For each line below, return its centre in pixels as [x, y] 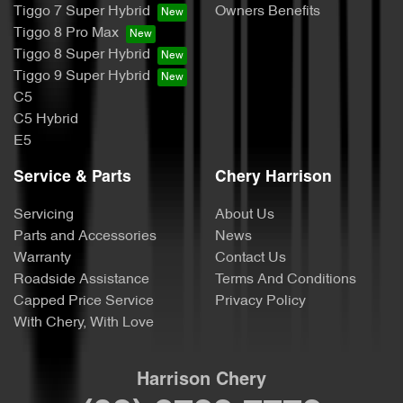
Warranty [42, 258]
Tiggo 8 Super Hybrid [82, 54]
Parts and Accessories [85, 236]
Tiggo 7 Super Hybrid [82, 11]
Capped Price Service [84, 301]
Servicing [44, 215]
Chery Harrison [273, 177]
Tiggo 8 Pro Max [66, 33]
